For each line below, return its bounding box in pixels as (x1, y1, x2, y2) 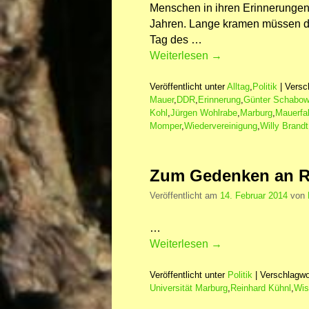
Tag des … (150, 33, 202, 46)
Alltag (227, 81, 250, 92)
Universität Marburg (150, 282, 228, 293)
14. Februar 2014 (220, 190, 288, 201)
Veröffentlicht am (150, 190, 220, 201)
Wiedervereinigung (184, 120, 257, 131)
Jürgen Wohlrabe (170, 107, 237, 118)
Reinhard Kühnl (230, 282, 291, 293)
